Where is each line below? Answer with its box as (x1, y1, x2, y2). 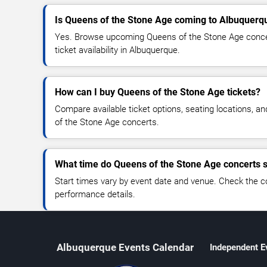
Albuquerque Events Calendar (56, 241, 194, 254)
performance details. (55, 189, 135, 200)
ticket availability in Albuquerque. (55, 45, 180, 56)
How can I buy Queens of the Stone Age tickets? (55, 86, 260, 98)
